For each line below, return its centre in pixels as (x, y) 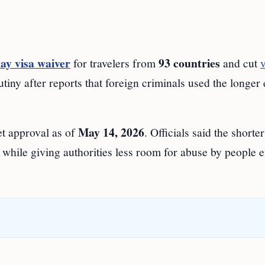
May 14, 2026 (111, 132)
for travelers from (114, 63)
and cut (240, 63)
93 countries (189, 63)
